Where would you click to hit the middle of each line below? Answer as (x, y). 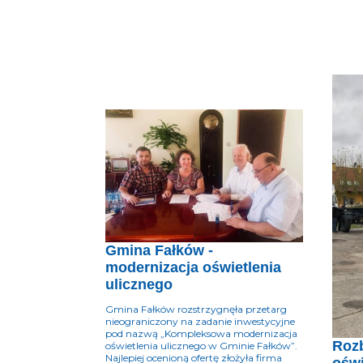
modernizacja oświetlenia (193, 268)
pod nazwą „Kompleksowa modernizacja (201, 334)
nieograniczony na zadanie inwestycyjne (200, 322)
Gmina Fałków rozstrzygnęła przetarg (196, 310)
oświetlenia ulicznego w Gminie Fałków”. (201, 346)
